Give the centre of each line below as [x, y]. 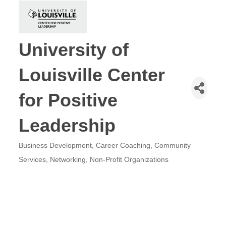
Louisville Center [92, 75]
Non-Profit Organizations [129, 160]
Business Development [55, 146]
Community [173, 146]
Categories [35, 151]
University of [74, 50]
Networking [68, 160]
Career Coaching [123, 146]
